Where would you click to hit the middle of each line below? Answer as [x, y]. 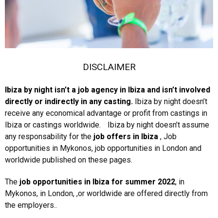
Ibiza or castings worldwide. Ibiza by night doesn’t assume [107, 125]
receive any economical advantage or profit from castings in [106, 113]
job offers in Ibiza [126, 136]
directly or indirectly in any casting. [69, 101]
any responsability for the [49, 136]
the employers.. [31, 205]
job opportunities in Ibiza [64, 182]
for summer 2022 [142, 182]
